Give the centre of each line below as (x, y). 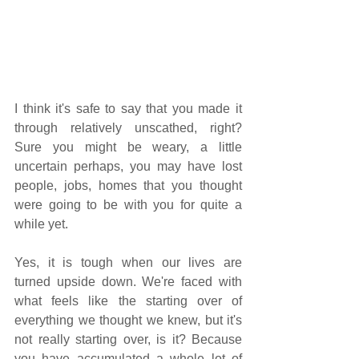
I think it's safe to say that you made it (128, 109)
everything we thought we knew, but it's (128, 321)
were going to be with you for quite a (128, 205)
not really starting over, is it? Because (128, 340)
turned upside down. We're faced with (128, 282)
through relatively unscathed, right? (128, 128)
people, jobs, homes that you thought (128, 186)
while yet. (41, 224)
